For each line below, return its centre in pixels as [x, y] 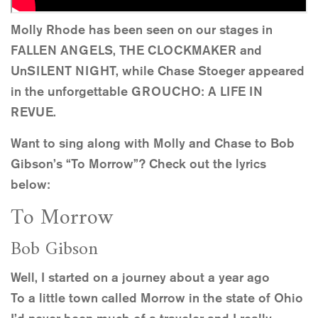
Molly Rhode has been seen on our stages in [142, 29]
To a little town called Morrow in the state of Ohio [157, 298]
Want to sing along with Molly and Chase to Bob [153, 143]
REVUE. [33, 112]
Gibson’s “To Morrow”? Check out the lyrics [138, 164]
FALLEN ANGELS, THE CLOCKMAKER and [136, 50]
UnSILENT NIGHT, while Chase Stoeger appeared [158, 71]
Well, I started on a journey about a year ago [140, 277]
